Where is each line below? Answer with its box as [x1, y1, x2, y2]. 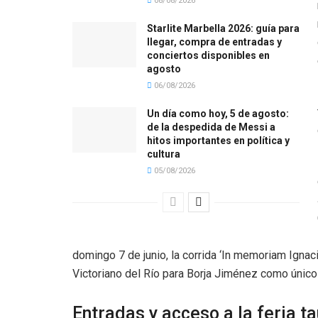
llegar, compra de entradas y [147, 35, 282, 48]
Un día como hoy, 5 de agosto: [147, 107, 289, 119]
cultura [147, 148, 180, 160]
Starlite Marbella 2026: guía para [147, 22, 300, 34]
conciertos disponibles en [147, 49, 270, 61]
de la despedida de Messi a [147, 121, 275, 133]
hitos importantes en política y [147, 134, 290, 146]
